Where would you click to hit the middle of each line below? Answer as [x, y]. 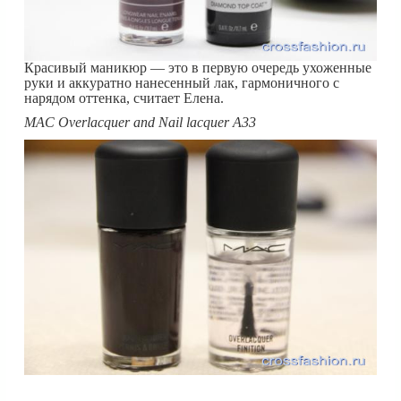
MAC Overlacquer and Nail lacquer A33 [140, 122]
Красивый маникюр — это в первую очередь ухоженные [198, 67]
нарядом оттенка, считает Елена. [124, 98]
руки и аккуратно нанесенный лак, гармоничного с [182, 82]
